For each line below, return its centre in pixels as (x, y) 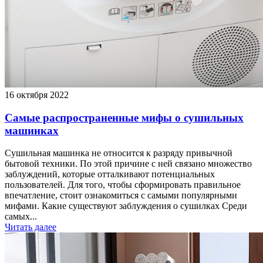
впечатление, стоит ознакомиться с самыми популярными (121, 195)
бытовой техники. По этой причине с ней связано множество (128, 164)
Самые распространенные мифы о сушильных (124, 117)
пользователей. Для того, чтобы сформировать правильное (123, 185)
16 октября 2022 (37, 95)
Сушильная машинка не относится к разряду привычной (119, 153)
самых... (21, 217)
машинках (32, 130)
